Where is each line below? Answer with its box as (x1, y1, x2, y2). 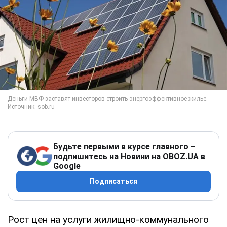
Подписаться (90, 177, 137, 185)
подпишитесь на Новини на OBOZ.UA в (53, 151, 205, 161)
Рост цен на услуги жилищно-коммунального (8, 213, 209, 225)
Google (53, 161, 81, 171)
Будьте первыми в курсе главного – (53, 141, 196, 152)
